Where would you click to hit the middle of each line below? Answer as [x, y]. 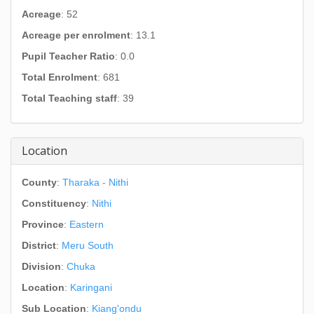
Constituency [54, 203]
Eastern [87, 224]
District [39, 245]
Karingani [91, 287]
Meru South [88, 245]
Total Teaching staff [69, 98]
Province [43, 224]
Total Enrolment [60, 77]
